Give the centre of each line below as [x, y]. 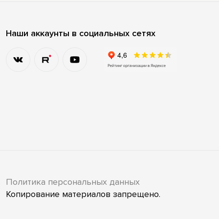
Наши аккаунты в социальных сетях [80, 33]
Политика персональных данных [73, 182]
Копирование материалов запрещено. [83, 194]
